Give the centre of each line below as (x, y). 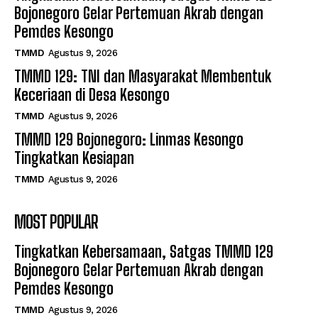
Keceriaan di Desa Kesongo (92, 95)
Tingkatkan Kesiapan (74, 158)
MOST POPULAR (56, 222)
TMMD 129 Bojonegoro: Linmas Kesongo (129, 140)
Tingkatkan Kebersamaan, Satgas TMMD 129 (144, 252)
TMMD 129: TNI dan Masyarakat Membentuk (143, 77)
